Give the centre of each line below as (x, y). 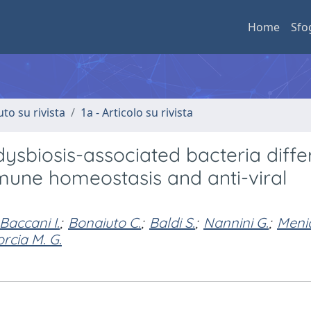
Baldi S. (172, 222)
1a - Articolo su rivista (137, 112)
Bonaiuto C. (104, 222)
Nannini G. (236, 222)
